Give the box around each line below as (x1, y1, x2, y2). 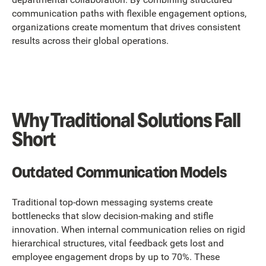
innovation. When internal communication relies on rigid (12, 224, 245, 236)
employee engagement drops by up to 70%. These (12, 251, 220, 263)
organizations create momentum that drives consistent (12, 21, 240, 33)
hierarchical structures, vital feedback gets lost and (12, 237, 224, 249)
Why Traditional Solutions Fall (12, 107, 241, 134)
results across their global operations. (12, 34, 169, 46)
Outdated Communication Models (12, 161, 226, 183)
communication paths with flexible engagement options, (12, 7, 246, 19)
